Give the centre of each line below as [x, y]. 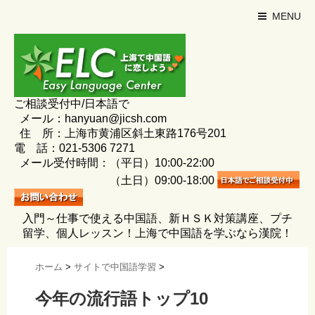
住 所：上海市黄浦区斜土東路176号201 [120, 133]
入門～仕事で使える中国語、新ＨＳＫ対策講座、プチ [157, 218]
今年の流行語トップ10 [122, 299]
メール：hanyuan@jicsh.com [90, 118]
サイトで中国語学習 [115, 267]
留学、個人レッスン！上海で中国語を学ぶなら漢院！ [157, 233]
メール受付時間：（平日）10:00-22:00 [114, 163]
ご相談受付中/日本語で [72, 104]
